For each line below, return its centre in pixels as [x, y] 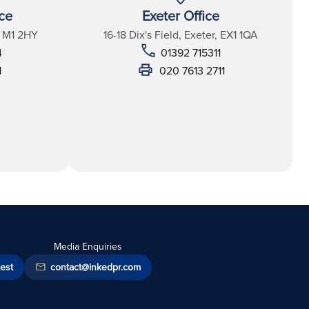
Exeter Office [181, 15]
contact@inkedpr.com [95, 267]
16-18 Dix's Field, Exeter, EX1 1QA [181, 34]
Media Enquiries [88, 246]
